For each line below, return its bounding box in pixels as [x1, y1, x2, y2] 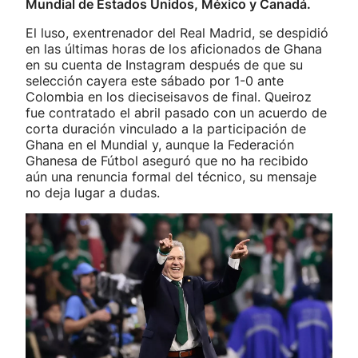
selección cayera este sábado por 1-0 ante [26, 73, 284, 89]
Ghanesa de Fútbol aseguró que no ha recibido [26, 153, 308, 169]
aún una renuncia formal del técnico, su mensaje [26, 169, 316, 185]
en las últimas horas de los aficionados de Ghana [26, 41, 322, 57]
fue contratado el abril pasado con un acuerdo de [26, 105, 327, 121]
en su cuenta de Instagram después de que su [26, 57, 303, 73]
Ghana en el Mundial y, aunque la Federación [26, 137, 294, 153]
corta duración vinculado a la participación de [26, 121, 306, 137]
